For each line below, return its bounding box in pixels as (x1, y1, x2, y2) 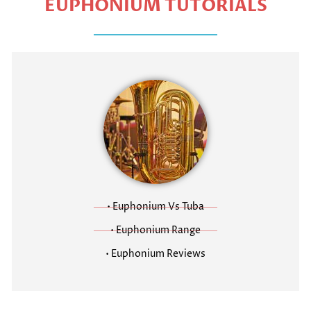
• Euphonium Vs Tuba (107, 200, 204, 214)
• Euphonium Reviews (106, 247, 205, 261)
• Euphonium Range (110, 224, 201, 237)
